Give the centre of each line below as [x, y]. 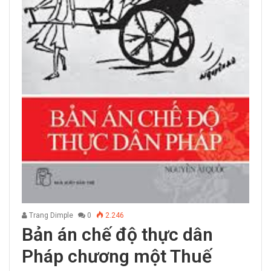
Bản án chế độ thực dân [117, 234]
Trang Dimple [50, 215]
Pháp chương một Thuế [117, 256]
